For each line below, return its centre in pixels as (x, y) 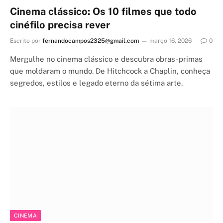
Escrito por (25, 41)
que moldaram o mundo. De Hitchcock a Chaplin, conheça (110, 71)
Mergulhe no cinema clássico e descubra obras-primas (106, 59)
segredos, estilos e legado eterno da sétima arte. (96, 83)
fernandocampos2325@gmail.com (91, 41)
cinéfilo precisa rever (60, 25)
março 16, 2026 (170, 41)
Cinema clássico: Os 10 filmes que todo (103, 11)
